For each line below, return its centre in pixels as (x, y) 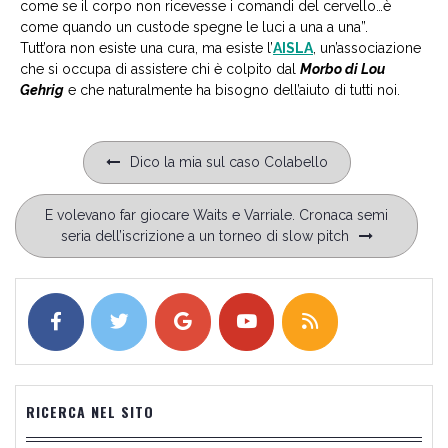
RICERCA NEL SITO (90, 412)
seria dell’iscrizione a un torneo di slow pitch (204, 236)
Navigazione (54, 153)
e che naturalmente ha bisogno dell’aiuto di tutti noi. (232, 90)
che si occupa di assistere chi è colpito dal (160, 69)
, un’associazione (367, 48)
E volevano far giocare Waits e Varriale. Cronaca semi (216, 215)
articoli (38, 180)
